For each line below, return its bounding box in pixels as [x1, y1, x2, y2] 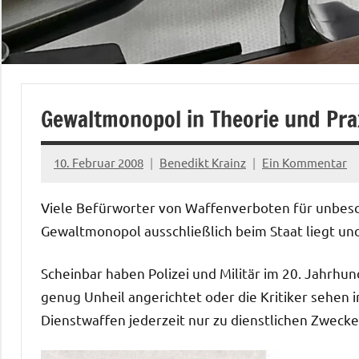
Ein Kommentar [262, 155, 347, 171]
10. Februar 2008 [54, 155, 143, 171]
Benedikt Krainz [159, 155, 246, 171]
